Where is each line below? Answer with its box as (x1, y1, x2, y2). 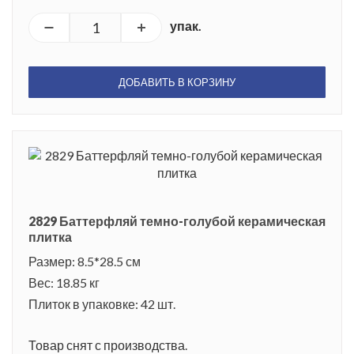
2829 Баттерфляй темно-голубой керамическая (28, 213, 326, 229)
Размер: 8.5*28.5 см (28, 254, 141, 269)
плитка (28, 229, 72, 245)
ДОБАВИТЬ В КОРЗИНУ (119, 76, 235, 89)
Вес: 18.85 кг (28, 275, 100, 291)
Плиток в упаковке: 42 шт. (28, 296, 175, 312)
